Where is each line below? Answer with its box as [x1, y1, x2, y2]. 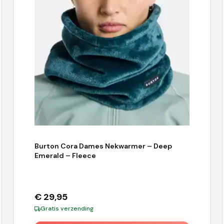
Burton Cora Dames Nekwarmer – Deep [34, 141, 172, 150]
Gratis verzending [40, 204, 93, 213]
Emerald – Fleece [34, 150, 96, 160]
